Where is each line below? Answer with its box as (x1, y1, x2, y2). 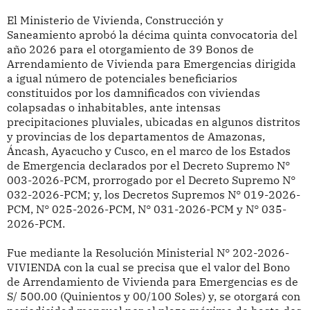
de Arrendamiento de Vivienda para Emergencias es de (6, 275, 298, 289)
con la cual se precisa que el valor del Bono (60, 260, 290, 275)
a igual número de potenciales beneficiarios (6, 71, 237, 86)
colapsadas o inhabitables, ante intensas (6, 100, 221, 115)
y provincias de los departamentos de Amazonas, (6, 129, 265, 144)
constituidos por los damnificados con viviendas (6, 86, 260, 100)
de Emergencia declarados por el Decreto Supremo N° (6, 158, 290, 173)
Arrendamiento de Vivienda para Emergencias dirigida (6, 57, 296, 71)
